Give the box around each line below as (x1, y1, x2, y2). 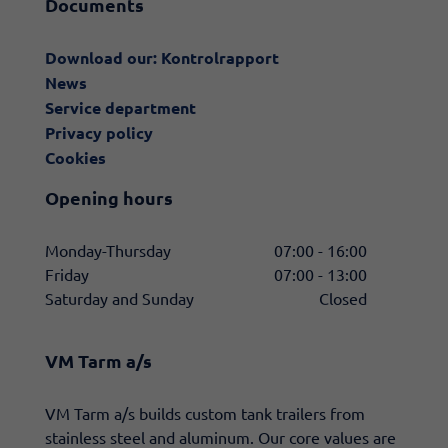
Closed (319, 287, 367, 308)
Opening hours (45, 185, 173, 209)
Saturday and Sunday (45, 287, 194, 308)
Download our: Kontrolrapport (45, 47, 279, 68)
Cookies (45, 147, 106, 168)
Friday (45, 263, 89, 284)
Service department (45, 97, 196, 118)
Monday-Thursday (45, 239, 171, 260)
